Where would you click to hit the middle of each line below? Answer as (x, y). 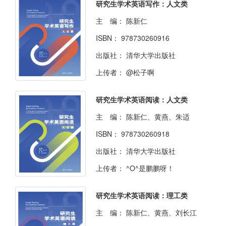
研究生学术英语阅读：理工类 (142, 195)
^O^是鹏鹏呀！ (150, 168)
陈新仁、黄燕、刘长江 (161, 213)
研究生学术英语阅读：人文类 (142, 100)
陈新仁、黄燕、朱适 (158, 117)
